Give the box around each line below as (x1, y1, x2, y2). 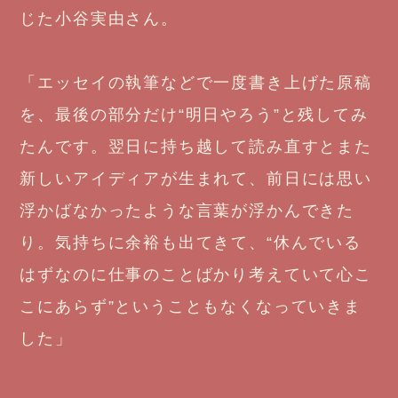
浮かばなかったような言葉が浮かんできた (20, 201, 354, 219)
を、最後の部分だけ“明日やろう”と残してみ (20, 105, 369, 123)
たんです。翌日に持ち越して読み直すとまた (20, 137, 372, 155)
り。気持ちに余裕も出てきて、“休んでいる (20, 233, 362, 251)
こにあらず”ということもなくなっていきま (20, 297, 362, 315)
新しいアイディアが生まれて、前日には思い (20, 169, 372, 187)
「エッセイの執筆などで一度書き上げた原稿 (20, 73, 372, 92)
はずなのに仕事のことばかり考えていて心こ (20, 265, 372, 283)
